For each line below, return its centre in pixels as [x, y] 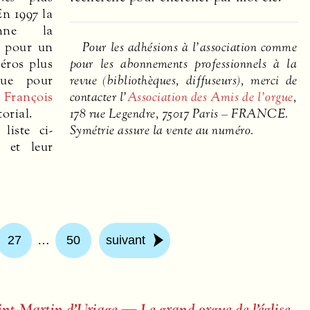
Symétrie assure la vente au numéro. [162, 130]
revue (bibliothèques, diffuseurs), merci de [184, 81]
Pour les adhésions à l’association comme [190, 47]
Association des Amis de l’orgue [210, 97]
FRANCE [258, 114]
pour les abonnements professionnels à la [184, 64]
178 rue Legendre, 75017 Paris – [151, 114]
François [28, 97]
